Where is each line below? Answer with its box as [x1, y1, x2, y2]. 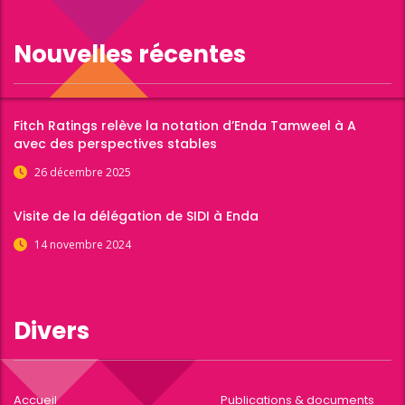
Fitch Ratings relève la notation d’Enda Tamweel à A [14, 117, 356, 135]
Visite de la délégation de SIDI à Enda [14, 207, 259, 225]
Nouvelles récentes [14, 38, 246, 71]
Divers [14, 315, 89, 347]
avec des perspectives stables [14, 135, 217, 153]
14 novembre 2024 [34, 237, 131, 252]
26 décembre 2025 [34, 165, 131, 180]
